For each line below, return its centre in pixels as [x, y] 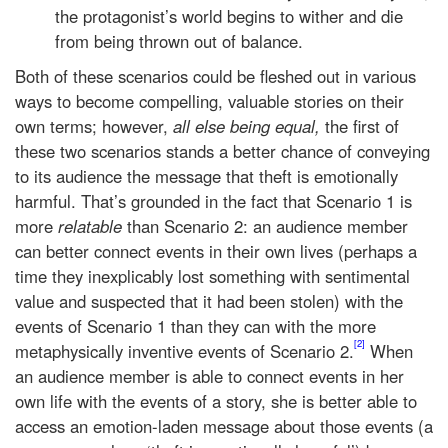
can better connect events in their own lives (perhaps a [216, 251]
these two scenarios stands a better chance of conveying [222, 151]
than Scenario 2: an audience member [267, 226]
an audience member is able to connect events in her [209, 376]
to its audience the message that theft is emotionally [206, 176]
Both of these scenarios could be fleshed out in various [215, 76]
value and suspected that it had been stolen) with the [209, 301]
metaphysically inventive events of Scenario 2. [184, 351]
